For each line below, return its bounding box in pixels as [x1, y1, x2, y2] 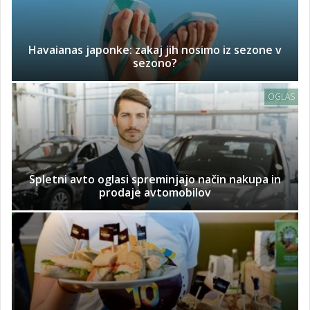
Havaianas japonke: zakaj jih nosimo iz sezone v [28, 42, 282, 58]
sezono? [133, 55, 177, 71]
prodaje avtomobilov [99, 185, 211, 201]
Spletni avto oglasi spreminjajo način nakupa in [29, 172, 281, 188]
